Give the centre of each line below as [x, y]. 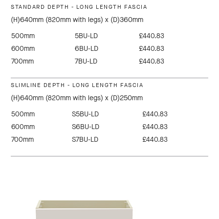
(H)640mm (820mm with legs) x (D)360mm [77, 20]
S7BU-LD [85, 140]
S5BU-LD [86, 114]
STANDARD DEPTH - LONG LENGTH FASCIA [79, 7]
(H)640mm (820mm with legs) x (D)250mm [77, 98]
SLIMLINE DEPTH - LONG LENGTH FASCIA [77, 85]
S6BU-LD [86, 127]
